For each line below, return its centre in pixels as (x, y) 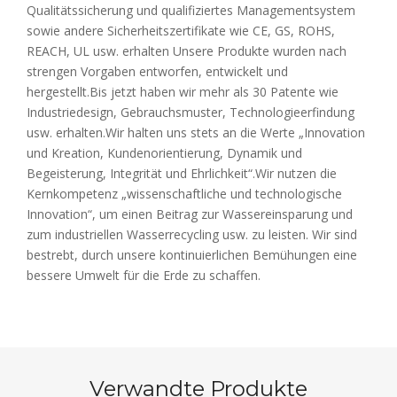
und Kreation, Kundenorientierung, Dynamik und (164, 152)
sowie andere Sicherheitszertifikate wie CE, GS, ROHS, (181, 30)
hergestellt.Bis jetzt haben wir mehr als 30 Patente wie (183, 91)
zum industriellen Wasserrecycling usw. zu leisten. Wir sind (192, 234)
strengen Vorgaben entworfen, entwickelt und (157, 71)
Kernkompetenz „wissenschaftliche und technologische (184, 193)
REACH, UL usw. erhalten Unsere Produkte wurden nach (187, 51)
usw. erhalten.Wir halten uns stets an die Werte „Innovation (196, 132)
